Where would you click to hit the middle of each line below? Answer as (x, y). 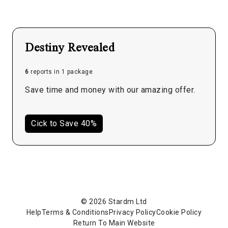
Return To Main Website (114, 223)
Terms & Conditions (75, 212)
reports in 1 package (61, 72)
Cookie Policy (179, 212)
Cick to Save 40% (64, 123)
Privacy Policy (132, 212)
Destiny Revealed (70, 46)
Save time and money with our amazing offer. (110, 90)
